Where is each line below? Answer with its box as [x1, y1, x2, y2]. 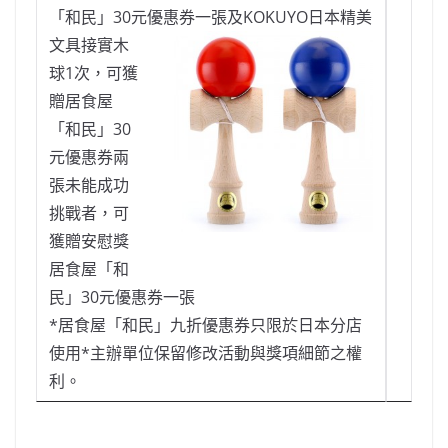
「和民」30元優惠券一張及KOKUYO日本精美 [49, 6, 372, 29]
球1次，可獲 [49, 62, 138, 85]
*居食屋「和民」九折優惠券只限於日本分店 [49, 314, 362, 337]
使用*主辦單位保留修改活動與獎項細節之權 [49, 342, 362, 365]
